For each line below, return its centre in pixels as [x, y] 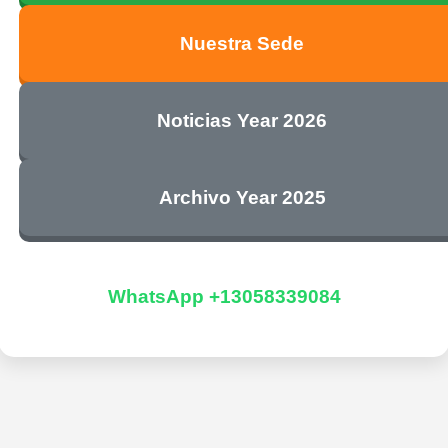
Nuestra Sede [242, 44]
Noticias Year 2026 [242, 121]
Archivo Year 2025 [242, 198]
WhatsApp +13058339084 [224, 297]
